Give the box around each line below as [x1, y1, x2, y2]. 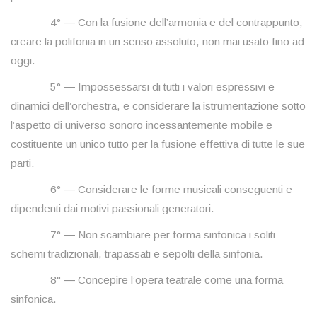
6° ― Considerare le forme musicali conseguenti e [11, 183, 292, 196]
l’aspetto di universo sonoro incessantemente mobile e [11, 119, 272, 132]
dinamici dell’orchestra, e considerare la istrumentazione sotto [11, 100, 306, 113]
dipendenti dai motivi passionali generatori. [11, 202, 214, 215]
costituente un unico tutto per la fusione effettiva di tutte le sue [11, 138, 305, 151]
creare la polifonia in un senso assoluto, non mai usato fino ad [11, 35, 304, 48]
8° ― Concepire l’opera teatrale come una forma [11, 274, 283, 287]
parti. [11, 157, 35, 170]
